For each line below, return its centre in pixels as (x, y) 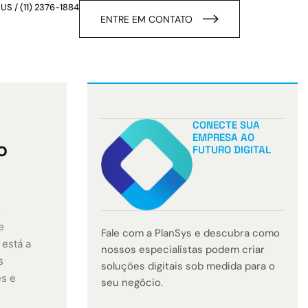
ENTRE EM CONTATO (146, 19)
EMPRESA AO (223, 137)
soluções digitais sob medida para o (188, 266)
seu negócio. (132, 283)
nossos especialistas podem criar (183, 250)
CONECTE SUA (226, 125)
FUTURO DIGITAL (232, 150)
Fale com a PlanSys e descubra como (190, 233)
